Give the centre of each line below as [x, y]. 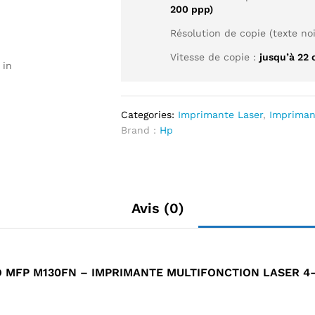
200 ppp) [192, 9]
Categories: [150, 115]
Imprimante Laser [221, 115]
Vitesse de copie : [215, 57]
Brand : [141, 130]
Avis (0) [157, 208]
